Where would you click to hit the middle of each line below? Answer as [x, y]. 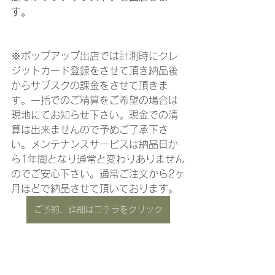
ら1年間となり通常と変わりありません [98, 159]
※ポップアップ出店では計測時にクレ [95, 56]
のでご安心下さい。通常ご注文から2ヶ [98, 174]
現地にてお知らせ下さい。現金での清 [95, 115]
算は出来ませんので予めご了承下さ [90, 130]
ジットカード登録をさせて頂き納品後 [95, 71]
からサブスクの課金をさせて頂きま [90, 86]
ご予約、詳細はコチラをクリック [98, 210]
